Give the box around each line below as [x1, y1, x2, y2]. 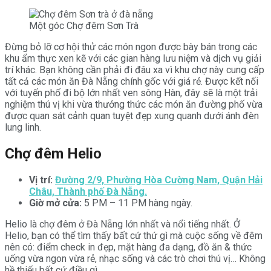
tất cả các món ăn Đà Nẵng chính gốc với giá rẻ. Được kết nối [5, 75, 258, 87]
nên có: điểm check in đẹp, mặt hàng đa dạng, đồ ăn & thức [5, 241, 252, 253]
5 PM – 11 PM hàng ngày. [82, 197, 192, 209]
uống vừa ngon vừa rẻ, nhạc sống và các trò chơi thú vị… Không [5, 252, 266, 264]
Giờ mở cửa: [29, 197, 82, 209]
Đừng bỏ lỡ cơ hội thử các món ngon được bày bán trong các [5, 41, 257, 53]
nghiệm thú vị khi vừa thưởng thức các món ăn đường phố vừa [5, 98, 263, 110]
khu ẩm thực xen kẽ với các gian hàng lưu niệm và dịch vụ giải [5, 52, 261, 64]
